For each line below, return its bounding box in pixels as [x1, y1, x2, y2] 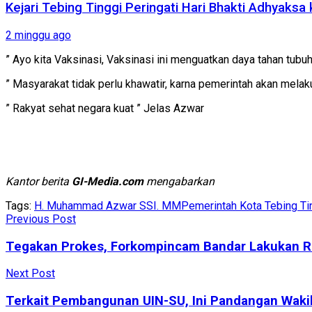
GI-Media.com [72, 174, 143, 188]
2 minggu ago [6, 28, 71, 42]
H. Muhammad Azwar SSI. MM [34, 198, 181, 212]
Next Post [6, 267, 55, 281]
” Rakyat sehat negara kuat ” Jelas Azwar [6, 101, 204, 115]
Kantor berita [6, 174, 72, 188]
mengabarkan [143, 174, 214, 188]
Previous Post [6, 212, 76, 226]
